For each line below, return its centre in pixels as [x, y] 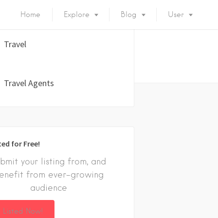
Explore [77, 15]
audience [48, 188]
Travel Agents [29, 83]
